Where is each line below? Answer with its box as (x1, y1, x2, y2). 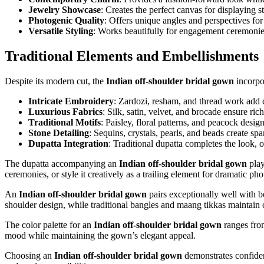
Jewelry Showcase (28, 5, 101, 15)
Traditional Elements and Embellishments (5, 48, 259, 64)
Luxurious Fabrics (28, 106, 103, 117)
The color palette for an (5, 219, 94, 230)
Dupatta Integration (28, 138, 108, 148)
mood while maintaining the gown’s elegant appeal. (5, 230, 196, 240)
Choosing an (5, 250, 54, 260)
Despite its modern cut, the (5, 75, 106, 86)
